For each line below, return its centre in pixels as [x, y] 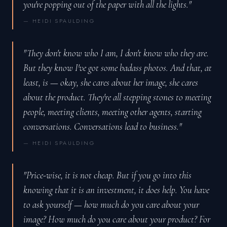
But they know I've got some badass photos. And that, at [118, 68]
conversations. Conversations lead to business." [103, 127]
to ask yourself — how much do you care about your [111, 205]
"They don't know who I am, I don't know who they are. [116, 53]
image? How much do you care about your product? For [117, 219]
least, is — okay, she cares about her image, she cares [111, 83]
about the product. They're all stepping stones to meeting [117, 97]
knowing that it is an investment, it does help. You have [116, 190]
